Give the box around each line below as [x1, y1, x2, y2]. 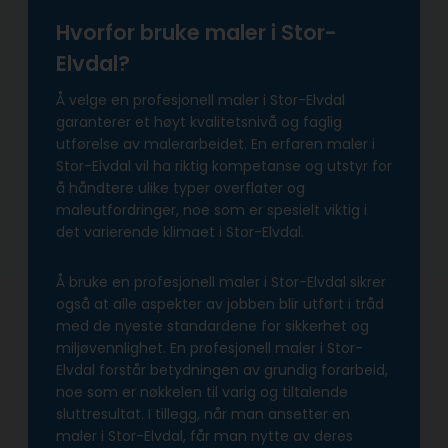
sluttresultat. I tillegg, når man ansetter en [56, 404, 350, 425]
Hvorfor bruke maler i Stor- [56, 17, 337, 47]
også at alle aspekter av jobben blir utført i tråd [56, 294, 384, 315]
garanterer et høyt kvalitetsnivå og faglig [56, 112, 342, 133]
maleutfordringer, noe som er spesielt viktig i [56, 200, 367, 221]
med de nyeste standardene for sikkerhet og [56, 316, 369, 337]
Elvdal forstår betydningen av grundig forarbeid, [56, 360, 388, 381]
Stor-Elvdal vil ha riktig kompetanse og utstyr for [56, 156, 392, 177]
